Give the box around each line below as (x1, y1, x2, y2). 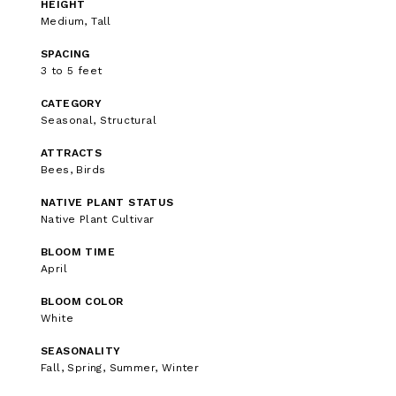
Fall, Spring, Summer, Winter (41, 362, 200, 375)
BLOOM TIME (41, 246, 115, 259)
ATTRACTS (41, 147, 103, 160)
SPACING (41, 48, 90, 61)
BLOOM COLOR (41, 295, 124, 308)
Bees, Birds (41, 164, 106, 177)
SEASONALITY (41, 345, 121, 358)
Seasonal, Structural (41, 114, 156, 127)
